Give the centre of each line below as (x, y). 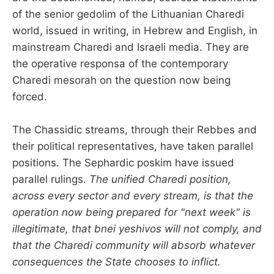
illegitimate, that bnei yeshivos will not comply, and (137, 228)
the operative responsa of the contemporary (120, 63)
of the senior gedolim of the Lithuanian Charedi (128, 14)
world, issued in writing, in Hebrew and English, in (135, 30)
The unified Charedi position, (160, 179)
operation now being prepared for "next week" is (131, 212)
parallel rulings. (51, 179)
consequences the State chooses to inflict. (117, 261)
